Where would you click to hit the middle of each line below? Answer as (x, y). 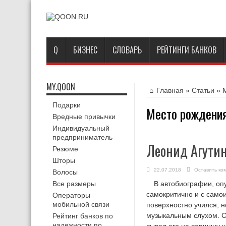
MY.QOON (61, 87)
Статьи (203, 90)
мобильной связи (81, 204)
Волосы (65, 172)
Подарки (67, 105)
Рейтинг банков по (83, 216)
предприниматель (82, 137)
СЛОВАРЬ (127, 50)
